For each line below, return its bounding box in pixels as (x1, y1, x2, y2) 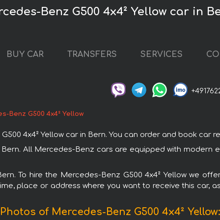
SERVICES (140, 50, 183, 59)
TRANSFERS (67, 50, 117, 59)
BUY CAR (6, 50, 44, 59)
